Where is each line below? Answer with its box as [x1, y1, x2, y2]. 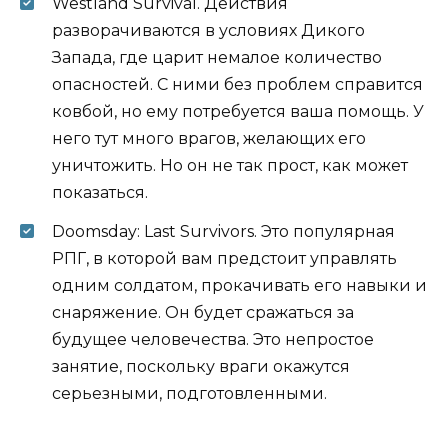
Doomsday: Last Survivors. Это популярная [52, 221, 395, 241]
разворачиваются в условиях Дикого [52, 21, 365, 41]
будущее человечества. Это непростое [52, 329, 374, 349]
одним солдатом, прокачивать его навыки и [52, 275, 427, 295]
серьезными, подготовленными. [52, 383, 327, 403]
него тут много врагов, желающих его [52, 129, 366, 149]
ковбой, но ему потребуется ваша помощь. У [52, 102, 424, 122]
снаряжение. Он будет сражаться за [52, 302, 354, 322]
